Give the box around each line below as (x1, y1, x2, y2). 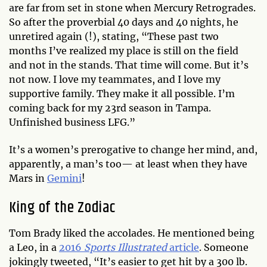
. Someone (199, 241, 249, 253)
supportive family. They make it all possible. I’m (9, 87, 235, 100)
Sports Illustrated (84, 241, 167, 253)
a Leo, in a (9, 241, 59, 253)
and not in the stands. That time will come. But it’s (9, 58, 249, 71)
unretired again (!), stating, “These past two (9, 30, 219, 42)
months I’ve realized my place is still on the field (9, 44, 238, 57)
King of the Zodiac (9, 195, 116, 219)
